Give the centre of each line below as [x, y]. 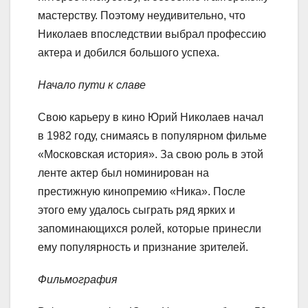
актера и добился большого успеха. [129, 53]
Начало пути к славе [92, 85]
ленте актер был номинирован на [123, 173]
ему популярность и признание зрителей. [143, 247]
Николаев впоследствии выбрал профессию [152, 34]
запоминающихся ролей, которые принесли [150, 229]
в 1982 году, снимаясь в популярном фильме [152, 136]
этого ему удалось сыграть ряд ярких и [136, 210]
